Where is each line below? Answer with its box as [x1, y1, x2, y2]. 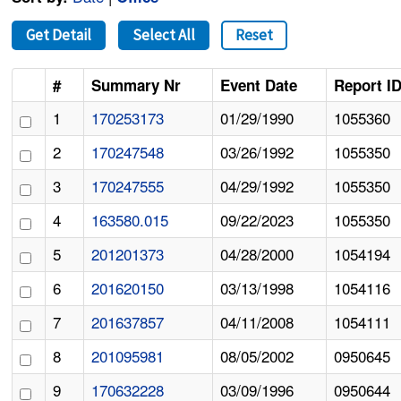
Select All [132, 25, 195, 46]
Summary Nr [91, 74, 182, 97]
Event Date [220, 74, 298, 97]
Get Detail [26, 25, 92, 46]
